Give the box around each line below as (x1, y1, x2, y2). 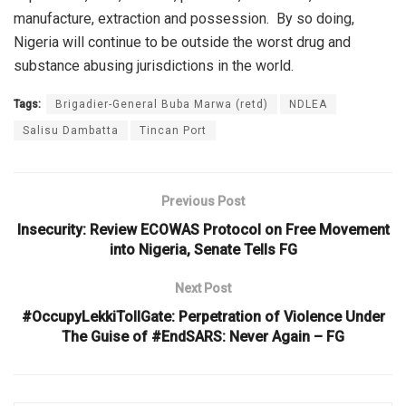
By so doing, (276, 9, 354, 27)
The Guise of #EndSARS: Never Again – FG (62, 327, 344, 345)
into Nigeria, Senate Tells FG (109, 240, 297, 258)
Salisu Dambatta (23, 123, 119, 137)
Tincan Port (140, 123, 207, 137)
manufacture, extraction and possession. (14, 9, 269, 27)
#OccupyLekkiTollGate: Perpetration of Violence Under (21, 307, 385, 325)
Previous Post (161, 193, 245, 208)
